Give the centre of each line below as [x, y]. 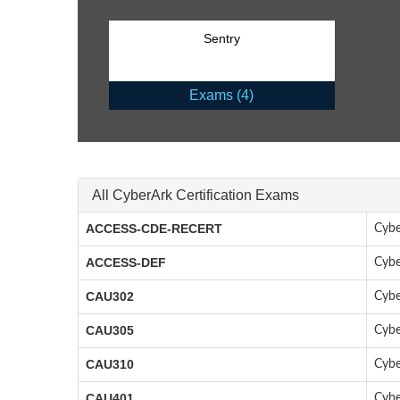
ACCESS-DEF [126, 263]
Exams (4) [222, 96]
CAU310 [110, 365]
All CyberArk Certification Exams [196, 196]
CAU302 [110, 297]
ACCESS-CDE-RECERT [154, 229]
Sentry [221, 39]
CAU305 [110, 331]
